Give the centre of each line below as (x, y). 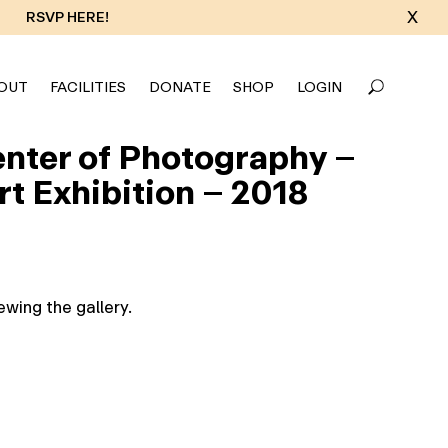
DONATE (179, 87)
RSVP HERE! (67, 17)
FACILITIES (88, 87)
